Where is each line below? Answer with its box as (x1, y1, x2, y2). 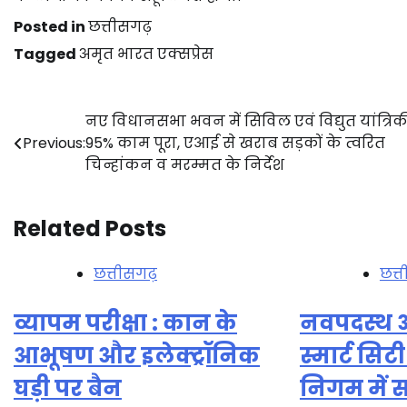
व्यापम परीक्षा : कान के (14, 307, 237, 338)
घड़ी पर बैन (14, 372, 122, 403)
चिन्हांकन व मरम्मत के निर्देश (85, 154, 284, 175)
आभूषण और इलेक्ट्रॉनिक (14, 340, 260, 371)
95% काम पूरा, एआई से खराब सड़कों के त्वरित (85, 133, 385, 154)
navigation (13, 144, 138, 174)
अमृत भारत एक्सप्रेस (79, 44, 213, 65)
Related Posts (14, 213, 166, 243)
